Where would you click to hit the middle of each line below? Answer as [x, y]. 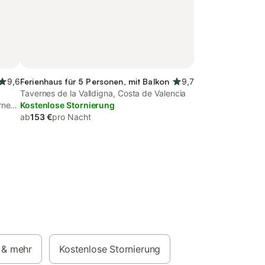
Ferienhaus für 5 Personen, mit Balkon [95, 81]
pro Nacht [72, 117]
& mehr [17, 249]
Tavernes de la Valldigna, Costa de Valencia [103, 93]
